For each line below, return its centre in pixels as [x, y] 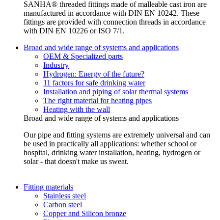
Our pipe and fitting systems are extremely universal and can [117, 135]
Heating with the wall [77, 110]
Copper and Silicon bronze [85, 214]
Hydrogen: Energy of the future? [94, 74]
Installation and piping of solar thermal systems [116, 92]
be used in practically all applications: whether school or [110, 144]
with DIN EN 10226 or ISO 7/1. [74, 31]
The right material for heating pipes [97, 101]
